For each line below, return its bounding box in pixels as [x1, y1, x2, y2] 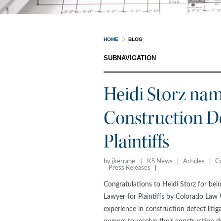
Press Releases [109, 165, 150, 171]
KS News [147, 158, 173, 165]
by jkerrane [104, 158, 137, 165]
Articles [183, 158, 205, 165]
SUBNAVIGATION [104, 54, 156, 62]
